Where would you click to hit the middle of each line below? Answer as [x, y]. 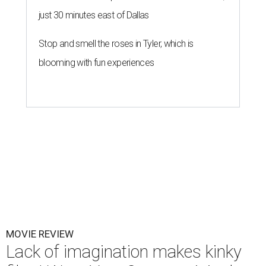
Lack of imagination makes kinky [124, 252]
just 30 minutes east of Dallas [94, 15]
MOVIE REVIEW [40, 234]
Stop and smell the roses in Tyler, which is [116, 44]
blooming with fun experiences [96, 63]
